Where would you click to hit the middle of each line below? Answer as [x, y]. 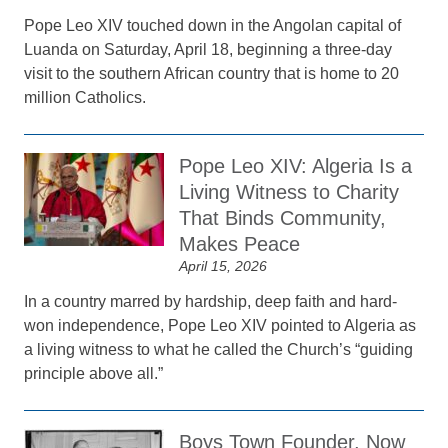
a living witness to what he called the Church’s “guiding [219, 349]
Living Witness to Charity [289, 192]
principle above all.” [94, 373]
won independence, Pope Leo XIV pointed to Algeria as [220, 325]
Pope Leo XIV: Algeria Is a [296, 166]
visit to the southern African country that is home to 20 [212, 73]
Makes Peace [240, 244]
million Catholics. [85, 97]
